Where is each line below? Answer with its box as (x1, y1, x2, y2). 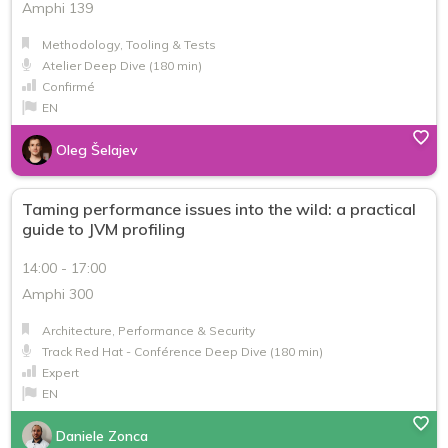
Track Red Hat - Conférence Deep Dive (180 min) (42, 344, 323, 360)
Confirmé (42, 79, 95, 95)
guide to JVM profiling (22, 219, 185, 240)
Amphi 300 (22, 285, 93, 304)
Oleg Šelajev (56, 141, 138, 160)
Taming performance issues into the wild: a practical (22, 199, 416, 220)
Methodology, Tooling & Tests (42, 37, 216, 53)
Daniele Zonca (56, 427, 148, 446)
